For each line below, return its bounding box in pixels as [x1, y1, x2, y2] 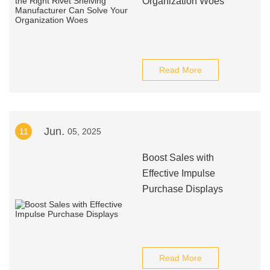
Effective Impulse [142, 168, 215, 178]
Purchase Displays [142, 184, 223, 194]
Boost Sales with [142, 152, 214, 163]
